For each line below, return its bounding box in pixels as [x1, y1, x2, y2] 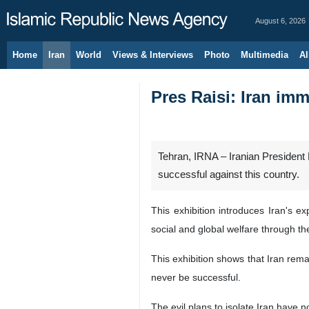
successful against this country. [158, 169, 299, 180]
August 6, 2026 [255, 17, 306, 25]
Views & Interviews [112, 50, 193, 60]
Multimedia [241, 50, 288, 60]
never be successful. [151, 272, 241, 283]
